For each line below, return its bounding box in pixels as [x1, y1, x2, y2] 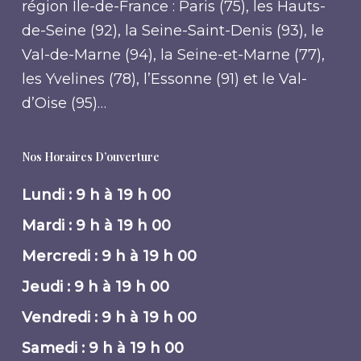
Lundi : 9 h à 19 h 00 [21, 186, 171, 204]
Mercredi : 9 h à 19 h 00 [21, 247, 197, 265]
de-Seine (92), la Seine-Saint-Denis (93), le [21, 22, 324, 39]
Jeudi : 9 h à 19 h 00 [21, 278, 169, 296]
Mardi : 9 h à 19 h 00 [21, 217, 171, 234]
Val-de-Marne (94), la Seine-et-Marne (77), [21, 46, 325, 64]
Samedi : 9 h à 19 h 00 [21, 339, 184, 357]
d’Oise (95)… [21, 94, 106, 112]
